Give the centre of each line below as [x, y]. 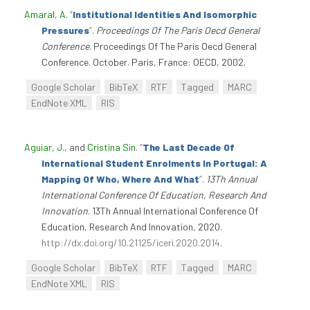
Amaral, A [45, 15]
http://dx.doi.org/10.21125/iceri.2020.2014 [131, 242]
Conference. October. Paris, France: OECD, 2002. [144, 62]
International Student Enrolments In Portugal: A [154, 163]
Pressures [65, 30]
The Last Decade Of [189, 147]
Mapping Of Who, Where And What [120, 179]
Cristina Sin [111, 147]
